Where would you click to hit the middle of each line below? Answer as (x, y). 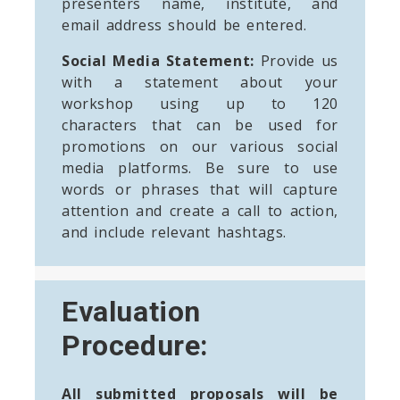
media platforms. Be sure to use (200, 167)
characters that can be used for (200, 125)
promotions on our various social (200, 146)
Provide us (296, 60)
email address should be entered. (184, 25)
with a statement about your (200, 82)
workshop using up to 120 (200, 103)
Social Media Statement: (158, 60)
